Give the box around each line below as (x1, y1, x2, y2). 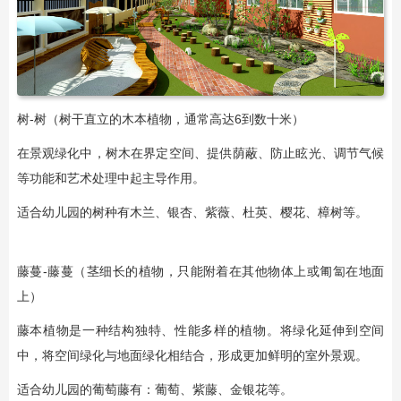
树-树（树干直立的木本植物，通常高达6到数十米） (16, 112, 304, 127)
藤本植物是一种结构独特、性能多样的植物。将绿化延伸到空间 (16, 323, 385, 338)
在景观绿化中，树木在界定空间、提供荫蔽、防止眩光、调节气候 (16, 146, 385, 161)
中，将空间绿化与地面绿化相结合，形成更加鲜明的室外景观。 (16, 348, 368, 363)
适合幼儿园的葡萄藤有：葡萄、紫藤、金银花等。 (16, 382, 293, 397)
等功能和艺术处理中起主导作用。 (16, 171, 205, 186)
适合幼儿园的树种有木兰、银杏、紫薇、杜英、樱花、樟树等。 (16, 205, 368, 220)
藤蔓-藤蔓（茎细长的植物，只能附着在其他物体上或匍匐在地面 (16, 264, 385, 279)
